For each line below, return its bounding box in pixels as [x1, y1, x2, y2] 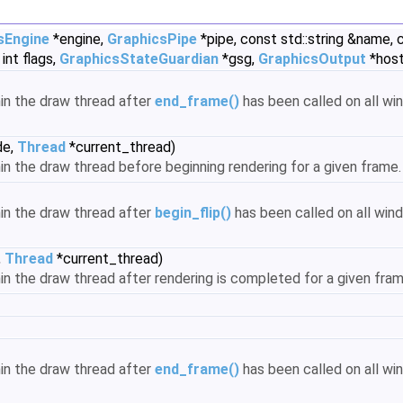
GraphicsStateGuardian [59, 50, 219, 67]
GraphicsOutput [258, 50, 366, 67]
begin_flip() [155, 204, 231, 221]
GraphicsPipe [107, 31, 197, 48]
